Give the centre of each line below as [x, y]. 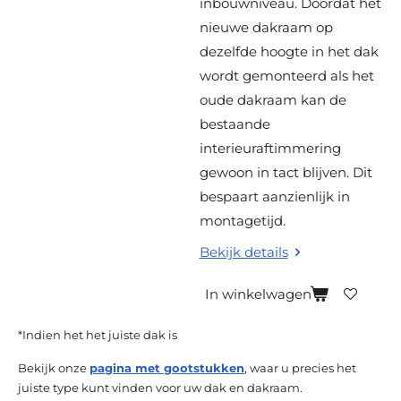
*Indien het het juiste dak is [98, 336]
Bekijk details [243, 252]
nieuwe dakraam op [266, 28]
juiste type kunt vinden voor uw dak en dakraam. [160, 388]
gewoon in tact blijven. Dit [286, 173]
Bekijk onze [54, 369]
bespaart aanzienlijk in [274, 197]
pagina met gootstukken [167, 369]
